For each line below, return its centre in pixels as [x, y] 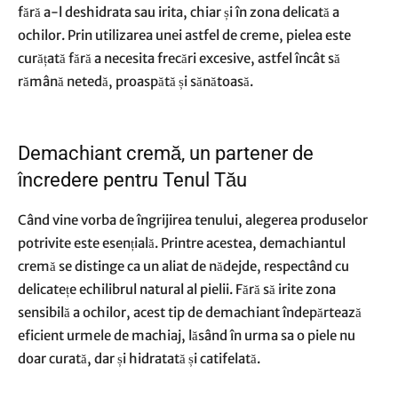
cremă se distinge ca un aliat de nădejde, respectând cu [183, 266]
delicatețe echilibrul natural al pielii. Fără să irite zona [177, 289]
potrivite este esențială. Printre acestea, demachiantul [182, 243]
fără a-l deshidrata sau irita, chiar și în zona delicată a [179, 12]
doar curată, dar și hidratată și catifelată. [139, 358]
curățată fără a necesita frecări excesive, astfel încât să [179, 58]
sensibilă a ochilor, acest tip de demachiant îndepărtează [190, 312]
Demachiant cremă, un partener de [166, 153]
